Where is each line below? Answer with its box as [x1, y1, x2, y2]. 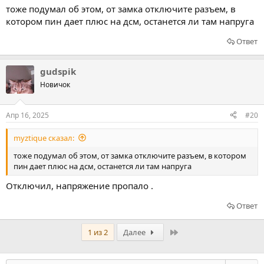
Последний [179, 226, 221, 237]
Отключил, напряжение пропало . [6, 180, 153, 192]
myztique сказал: [14, 132, 74, 143]
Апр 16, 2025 [6, 110, 49, 120]
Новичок [40, 80, 70, 90]
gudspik [40, 65, 76, 77]
